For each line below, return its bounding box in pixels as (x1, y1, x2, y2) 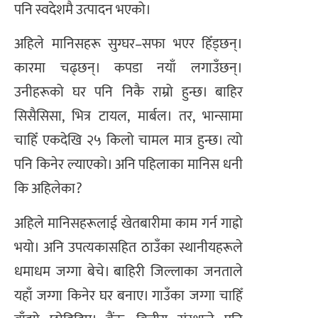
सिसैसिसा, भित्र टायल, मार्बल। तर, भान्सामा (14, 104, 243, 129)
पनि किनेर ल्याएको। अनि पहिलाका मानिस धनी (14, 153, 243, 177)
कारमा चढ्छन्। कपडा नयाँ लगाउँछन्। (14, 56, 243, 81)
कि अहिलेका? (14, 177, 82, 202)
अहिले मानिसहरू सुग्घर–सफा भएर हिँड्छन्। (14, 32, 243, 57)
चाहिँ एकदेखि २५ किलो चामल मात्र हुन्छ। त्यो (14, 128, 243, 153)
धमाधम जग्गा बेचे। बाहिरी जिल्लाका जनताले (14, 259, 243, 284)
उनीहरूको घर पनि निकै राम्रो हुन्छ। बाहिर (14, 80, 243, 105)
